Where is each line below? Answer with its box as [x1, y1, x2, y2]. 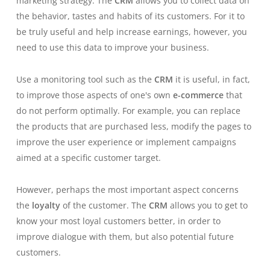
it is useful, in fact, [175, 73, 250, 85]
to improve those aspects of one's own [16, 89, 173, 101]
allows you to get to [169, 199, 248, 211]
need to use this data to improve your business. [16, 41, 209, 53]
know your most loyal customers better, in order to [16, 215, 221, 227]
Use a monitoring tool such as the [16, 73, 154, 85]
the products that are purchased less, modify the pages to [16, 120, 251, 132]
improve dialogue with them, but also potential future [16, 230, 234, 242]
